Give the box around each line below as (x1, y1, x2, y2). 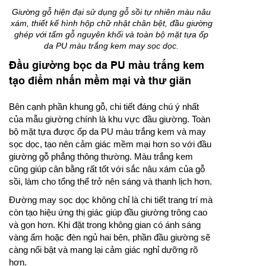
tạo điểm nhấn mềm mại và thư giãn (9, 74, 191, 87)
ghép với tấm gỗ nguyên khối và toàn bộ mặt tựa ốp (14, 30, 208, 40)
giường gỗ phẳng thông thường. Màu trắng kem (9, 151, 193, 162)
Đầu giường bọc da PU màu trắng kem (9, 59, 204, 72)
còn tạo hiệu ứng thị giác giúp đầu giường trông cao (9, 207, 207, 218)
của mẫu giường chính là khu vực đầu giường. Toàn (9, 114, 210, 125)
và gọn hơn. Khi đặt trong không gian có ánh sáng (9, 220, 201, 230)
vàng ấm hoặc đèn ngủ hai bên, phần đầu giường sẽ (9, 232, 210, 243)
